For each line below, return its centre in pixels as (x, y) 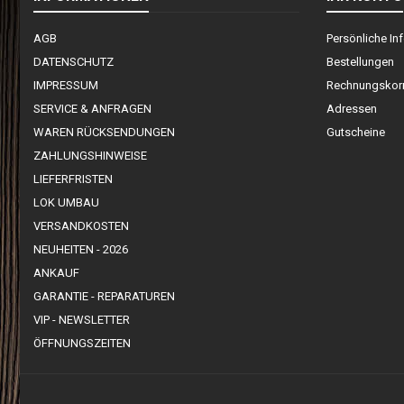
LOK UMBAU (66, 203)
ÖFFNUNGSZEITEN (82, 344)
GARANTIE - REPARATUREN (104, 297)
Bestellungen (360, 62)
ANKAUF (56, 273)
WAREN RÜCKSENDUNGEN (104, 133)
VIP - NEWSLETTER (82, 320)
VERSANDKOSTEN (81, 226)
